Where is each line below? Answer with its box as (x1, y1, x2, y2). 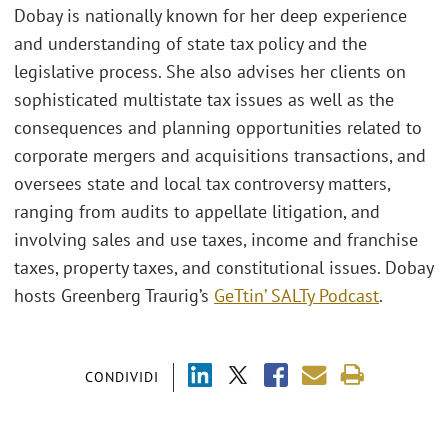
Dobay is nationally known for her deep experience (14, 4, 407, 28)
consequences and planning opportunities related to (14, 116, 422, 140)
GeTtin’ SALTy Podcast (214, 284, 379, 308)
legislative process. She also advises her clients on (14, 60, 406, 84)
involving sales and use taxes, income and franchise (14, 228, 418, 252)
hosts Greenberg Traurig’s (14, 284, 214, 308)
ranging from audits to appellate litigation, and (14, 200, 380, 224)
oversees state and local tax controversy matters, (14, 172, 390, 196)
